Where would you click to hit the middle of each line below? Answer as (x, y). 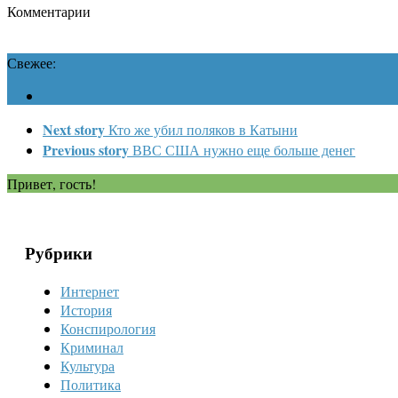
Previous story (86, 149)
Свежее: (32, 62)
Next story (74, 129)
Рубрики (59, 253)
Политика (91, 384)
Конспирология (108, 328)
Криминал (92, 347)
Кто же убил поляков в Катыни (203, 129)
